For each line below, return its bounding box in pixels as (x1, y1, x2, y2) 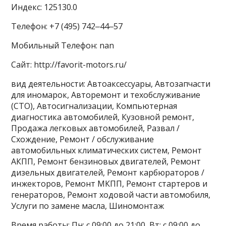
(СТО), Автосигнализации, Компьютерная (11, 100, 178, 111)
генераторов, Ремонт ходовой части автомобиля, (11, 189, 211, 200)
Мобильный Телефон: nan (11, 40, 115, 51)
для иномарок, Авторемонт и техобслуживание (11, 89, 201, 100)
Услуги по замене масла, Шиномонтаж (11, 200, 164, 211)
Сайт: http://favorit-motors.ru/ (11, 59, 127, 70)
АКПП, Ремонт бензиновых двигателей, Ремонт (11, 156, 201, 167)
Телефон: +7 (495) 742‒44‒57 (11, 21, 123, 32)
